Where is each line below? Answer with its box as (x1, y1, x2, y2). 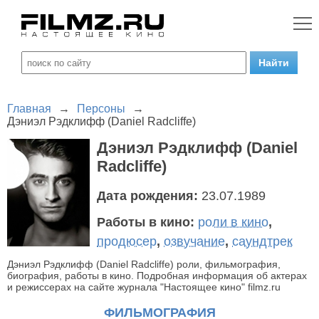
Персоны (77, 103, 125, 115)
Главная (7, 103, 51, 115)
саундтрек (232, 234, 293, 249)
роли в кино (198, 215, 268, 230)
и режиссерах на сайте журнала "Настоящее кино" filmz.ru (7, 281, 281, 293)
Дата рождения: (97, 189, 202, 204)
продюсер (97, 234, 157, 249)
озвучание (164, 234, 225, 249)
